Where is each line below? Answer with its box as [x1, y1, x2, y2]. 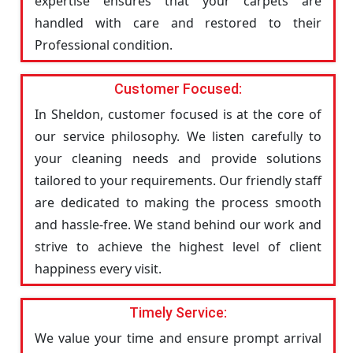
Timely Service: [129, 304, 227, 321]
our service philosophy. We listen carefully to [35, 128, 321, 145]
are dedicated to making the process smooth [35, 194, 321, 211]
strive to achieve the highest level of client [35, 238, 321, 255]
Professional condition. [35, 36, 173, 54]
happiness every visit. [35, 260, 162, 277]
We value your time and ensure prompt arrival [35, 329, 321, 347]
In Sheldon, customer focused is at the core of [35, 106, 321, 123]
